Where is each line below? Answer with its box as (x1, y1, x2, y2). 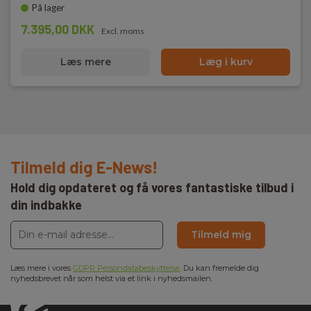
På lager (32, 2, 65, 13)
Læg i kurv (199, 56, 253, 68)
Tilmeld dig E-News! (10, 157, 158, 177)
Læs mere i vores (10, 263, 73, 273)
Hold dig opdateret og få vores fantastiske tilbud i (10, 180, 294, 195)
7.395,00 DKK (21, 22, 94, 37)
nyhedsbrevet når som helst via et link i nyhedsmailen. (10, 274, 212, 283)
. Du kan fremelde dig (180, 263, 259, 273)
